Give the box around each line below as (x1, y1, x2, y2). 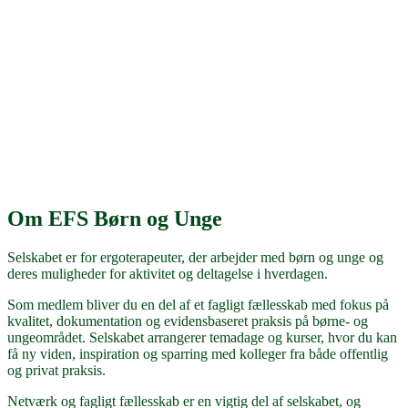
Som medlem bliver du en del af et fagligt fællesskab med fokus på (7, 296, 389, 312)
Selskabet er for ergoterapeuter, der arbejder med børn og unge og (7, 249, 383, 265)
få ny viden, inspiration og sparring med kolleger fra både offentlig (7, 345, 388, 362)
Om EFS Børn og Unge (7, 206, 222, 230)
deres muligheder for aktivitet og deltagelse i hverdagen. (7, 265, 328, 281)
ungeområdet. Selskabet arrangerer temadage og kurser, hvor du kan (7, 329, 397, 345)
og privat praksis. (7, 362, 106, 378)
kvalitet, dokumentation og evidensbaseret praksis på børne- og (7, 312, 368, 329)
